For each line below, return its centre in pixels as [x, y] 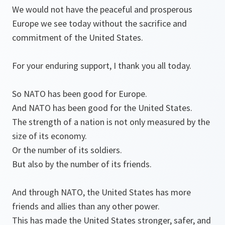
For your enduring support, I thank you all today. [102, 66]
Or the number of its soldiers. [67, 150]
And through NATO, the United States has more [101, 192]
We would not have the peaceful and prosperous [102, 10]
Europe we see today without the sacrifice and [99, 24]
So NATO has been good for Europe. [80, 94]
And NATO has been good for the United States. [102, 108]
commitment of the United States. [78, 38]
